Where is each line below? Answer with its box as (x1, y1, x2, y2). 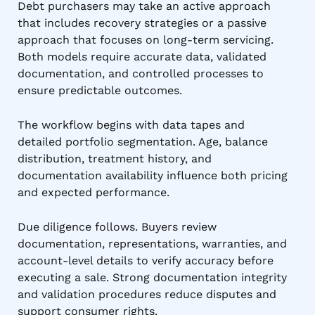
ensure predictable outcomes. (18, 83, 182, 97)
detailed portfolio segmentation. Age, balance (18, 134, 268, 148)
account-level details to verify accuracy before (18, 253, 274, 267)
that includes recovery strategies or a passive (18, 15, 266, 30)
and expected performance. (18, 185, 169, 199)
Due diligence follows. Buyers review (18, 219, 217, 233)
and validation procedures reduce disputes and (18, 287, 276, 301)
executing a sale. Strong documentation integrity (18, 270, 287, 284)
